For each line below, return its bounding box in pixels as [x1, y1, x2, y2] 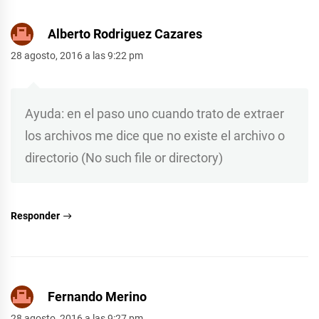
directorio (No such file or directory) [25, 150, 223, 165]
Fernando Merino [48, 289, 147, 305]
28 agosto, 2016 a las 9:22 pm [11, 49, 143, 61]
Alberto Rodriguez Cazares [48, 26, 202, 41]
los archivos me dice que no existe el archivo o [25, 127, 285, 143]
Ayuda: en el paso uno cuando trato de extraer [25, 105, 284, 121]
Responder [11, 209, 60, 221]
